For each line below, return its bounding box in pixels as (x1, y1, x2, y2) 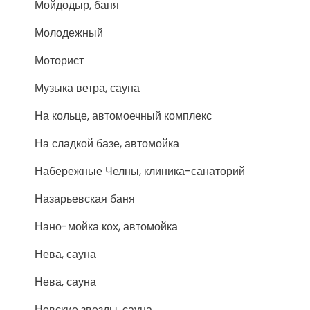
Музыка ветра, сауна (35, 80, 140, 96)
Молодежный (35, 25, 103, 41)
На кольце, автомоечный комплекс (35, 108, 212, 124)
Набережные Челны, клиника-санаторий (35, 163, 245, 179)
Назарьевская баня (35, 191, 135, 207)
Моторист (35, 53, 84, 69)
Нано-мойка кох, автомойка (35, 219, 178, 235)
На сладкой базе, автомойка (35, 136, 179, 152)
